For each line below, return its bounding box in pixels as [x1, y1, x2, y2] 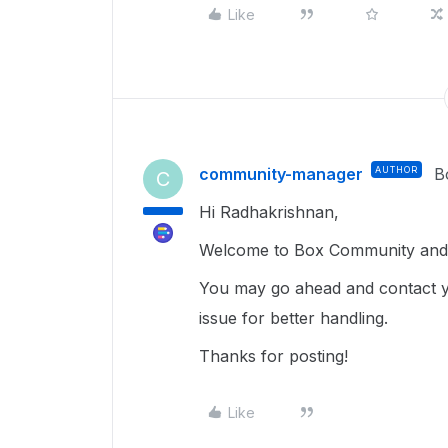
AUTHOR [375, 164, 418, 175]
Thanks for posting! [199, 346, 353, 366]
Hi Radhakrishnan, [199, 202, 344, 222]
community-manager [199, 164, 363, 184]
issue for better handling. [199, 308, 393, 328]
